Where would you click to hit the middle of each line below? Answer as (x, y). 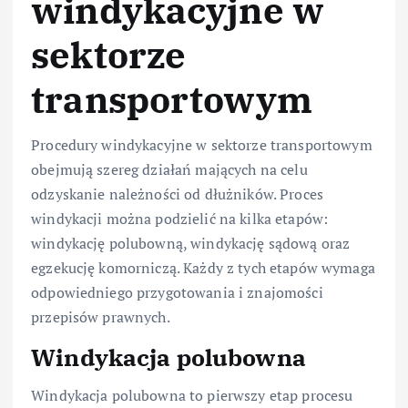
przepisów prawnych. (101, 316)
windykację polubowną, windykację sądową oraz (191, 243)
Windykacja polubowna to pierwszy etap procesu (192, 396)
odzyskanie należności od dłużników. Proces (177, 194)
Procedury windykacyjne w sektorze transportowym (202, 144)
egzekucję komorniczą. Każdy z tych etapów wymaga (203, 267)
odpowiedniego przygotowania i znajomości (177, 292)
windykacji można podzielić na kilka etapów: (180, 218)
